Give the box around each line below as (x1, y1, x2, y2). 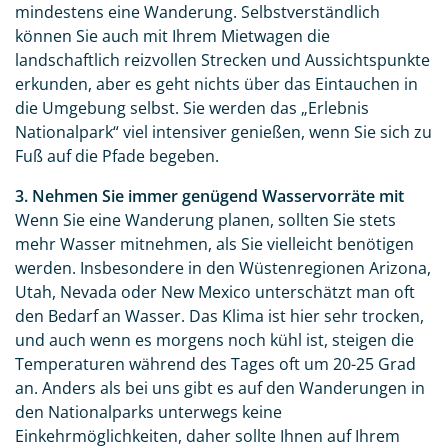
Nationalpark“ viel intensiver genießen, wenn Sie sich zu (15, 121, 432, 144)
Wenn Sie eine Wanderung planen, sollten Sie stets (15, 209, 396, 232)
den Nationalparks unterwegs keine (15, 401, 282, 424)
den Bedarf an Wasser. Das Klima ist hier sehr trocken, (15, 305, 424, 328)
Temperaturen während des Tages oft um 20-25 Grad (15, 353, 416, 376)
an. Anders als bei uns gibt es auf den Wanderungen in (15, 377, 425, 400)
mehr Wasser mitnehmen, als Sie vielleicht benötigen (15, 233, 414, 256)
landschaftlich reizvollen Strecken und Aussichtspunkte (15, 49, 430, 72)
